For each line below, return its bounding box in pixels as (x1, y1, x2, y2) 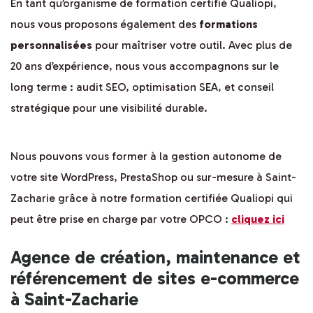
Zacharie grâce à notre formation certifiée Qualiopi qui (10, 191, 293, 205)
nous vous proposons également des (10, 17, 199, 31)
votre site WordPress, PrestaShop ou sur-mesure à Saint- (10, 170, 296, 184)
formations (199, 17, 258, 31)
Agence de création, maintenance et (10, 247, 300, 269)
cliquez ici (231, 212, 284, 226)
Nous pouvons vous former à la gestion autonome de (10, 150, 282, 163)
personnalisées (10, 38, 92, 52)
